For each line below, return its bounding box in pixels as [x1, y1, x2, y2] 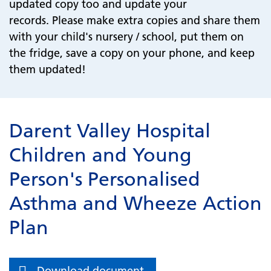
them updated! [9, 62, 86, 76]
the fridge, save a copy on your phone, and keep [9, 46, 255, 60]
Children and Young [9, 143, 192, 166]
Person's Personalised [9, 168, 200, 191]
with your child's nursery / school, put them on [9, 30, 244, 44]
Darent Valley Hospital [9, 119, 211, 142]
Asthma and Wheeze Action [9, 192, 262, 215]
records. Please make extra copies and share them [9, 13, 260, 27]
